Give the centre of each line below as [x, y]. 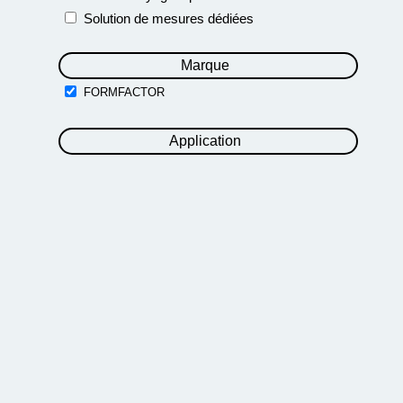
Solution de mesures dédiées [169, 18]
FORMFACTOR [124, 92]
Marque [205, 65]
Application [205, 141]
